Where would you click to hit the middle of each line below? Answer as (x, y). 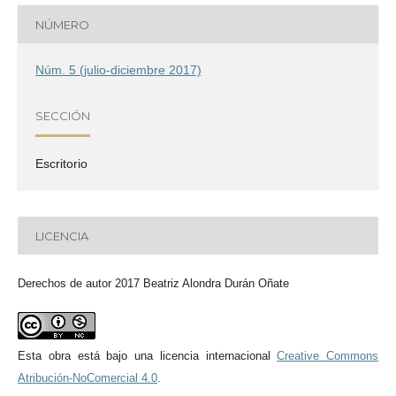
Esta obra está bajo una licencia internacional (148, 356)
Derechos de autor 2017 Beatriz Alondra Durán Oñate (153, 284)
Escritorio (61, 164)
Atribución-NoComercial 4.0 (88, 378)
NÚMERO (62, 24)
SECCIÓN (63, 115)
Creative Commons (327, 356)
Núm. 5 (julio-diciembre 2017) (118, 70)
